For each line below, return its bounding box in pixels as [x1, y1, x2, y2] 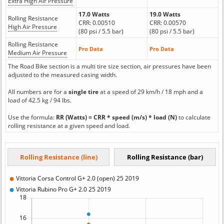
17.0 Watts [78, 10, 109, 18]
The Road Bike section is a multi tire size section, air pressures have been [7, 62, 211, 70]
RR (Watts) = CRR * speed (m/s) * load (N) [55, 113, 178, 121]
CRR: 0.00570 [149, 18, 186, 27]
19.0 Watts [149, 10, 180, 18]
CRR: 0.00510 [78, 18, 115, 27]
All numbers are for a [7, 87, 68, 96]
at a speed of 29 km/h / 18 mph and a [98, 87, 203, 96]
